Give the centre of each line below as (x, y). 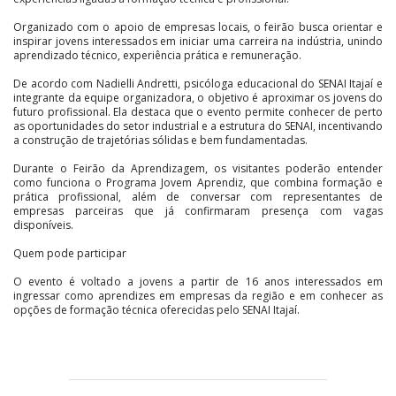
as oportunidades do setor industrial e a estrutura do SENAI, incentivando (198, 126)
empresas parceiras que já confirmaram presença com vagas (198, 210)
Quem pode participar (70, 253)
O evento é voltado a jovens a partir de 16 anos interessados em (198, 281)
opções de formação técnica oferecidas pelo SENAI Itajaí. (156, 309)
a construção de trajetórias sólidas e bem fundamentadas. (160, 140)
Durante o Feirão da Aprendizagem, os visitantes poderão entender (198, 168)
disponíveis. (43, 225)
